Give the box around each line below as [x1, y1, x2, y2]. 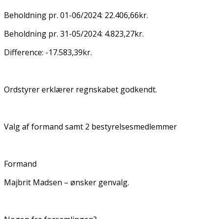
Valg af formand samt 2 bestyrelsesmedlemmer [4, 121, 177, 132]
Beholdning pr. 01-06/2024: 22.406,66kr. [4, 9, 148, 21]
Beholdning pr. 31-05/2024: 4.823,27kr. [4, 28, 144, 39]
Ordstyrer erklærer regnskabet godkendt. [4, 84, 157, 95]
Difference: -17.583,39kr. [4, 46, 92, 58]
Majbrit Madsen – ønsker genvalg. [4, 176, 129, 188]
